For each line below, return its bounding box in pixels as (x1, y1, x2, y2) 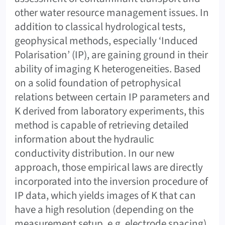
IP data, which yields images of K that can (15, 187, 196, 203)
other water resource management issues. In (15, 5, 209, 20)
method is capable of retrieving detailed (15, 117, 189, 133)
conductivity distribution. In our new (15, 145, 174, 161)
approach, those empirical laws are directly (15, 159, 203, 175)
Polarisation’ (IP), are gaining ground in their (15, 47, 208, 62)
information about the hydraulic (15, 131, 154, 147)
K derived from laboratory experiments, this (15, 103, 204, 119)
